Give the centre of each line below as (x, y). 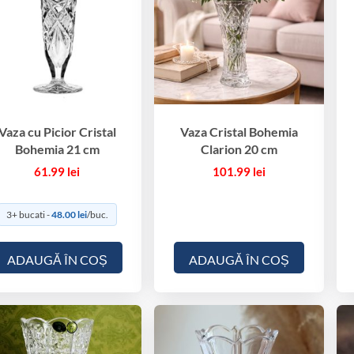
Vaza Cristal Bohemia (239, 132)
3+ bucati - (28, 215)
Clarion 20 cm (239, 149)
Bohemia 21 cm (57, 149)
